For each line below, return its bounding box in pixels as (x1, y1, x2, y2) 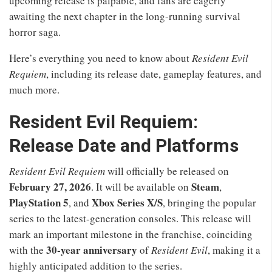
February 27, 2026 (9, 178, 91, 194)
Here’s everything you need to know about (9, 50, 192, 65)
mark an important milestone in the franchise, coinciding (9, 226, 253, 241)
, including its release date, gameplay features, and (46, 66, 262, 81)
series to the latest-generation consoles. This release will (9, 211, 251, 225)
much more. (9, 82, 59, 97)
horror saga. (9, 24, 61, 39)
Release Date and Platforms (9, 134, 239, 156)
